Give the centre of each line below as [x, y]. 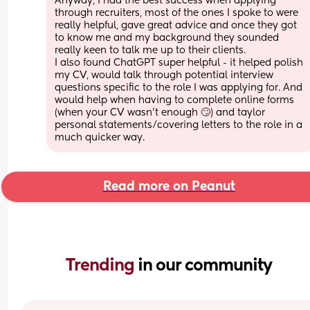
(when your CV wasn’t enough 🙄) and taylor [160, 112]
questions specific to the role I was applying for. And [179, 88]
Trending [102, 265]
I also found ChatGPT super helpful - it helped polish [179, 63]
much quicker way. [100, 137]
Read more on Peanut [169, 186]
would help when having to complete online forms [175, 100]
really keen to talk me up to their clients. [151, 50]
